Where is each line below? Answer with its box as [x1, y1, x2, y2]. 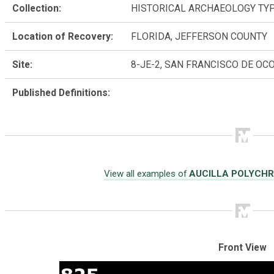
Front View [218, 241, 267, 253]
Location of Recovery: [12, 30, 114, 42]
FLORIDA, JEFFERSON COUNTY [131, 30, 268, 42]
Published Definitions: [12, 86, 111, 98]
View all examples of [103, 168, 189, 180]
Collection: [12, 2, 62, 14]
